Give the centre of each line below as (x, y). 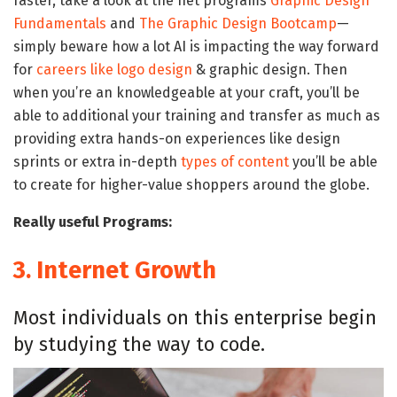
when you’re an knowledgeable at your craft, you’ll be (187, 92)
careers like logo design (114, 69)
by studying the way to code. (139, 345)
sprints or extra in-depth (97, 161)
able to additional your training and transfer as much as (197, 115)
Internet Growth (126, 270)
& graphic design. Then (270, 69)
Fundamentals (60, 23)
